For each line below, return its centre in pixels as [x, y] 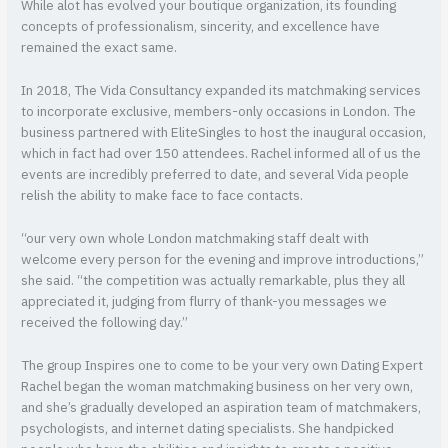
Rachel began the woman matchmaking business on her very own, [217, 386]
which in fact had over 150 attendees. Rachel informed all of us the [221, 153]
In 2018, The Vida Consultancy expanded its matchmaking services [221, 90]
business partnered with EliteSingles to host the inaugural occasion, [224, 132]
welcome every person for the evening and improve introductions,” [223, 259]
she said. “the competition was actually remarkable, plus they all [213, 280]
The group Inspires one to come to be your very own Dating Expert [222, 365]
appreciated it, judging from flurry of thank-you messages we [204, 301]
